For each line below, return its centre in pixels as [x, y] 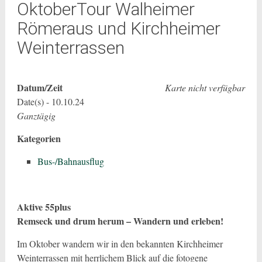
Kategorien [39, 138]
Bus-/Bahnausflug [70, 161]
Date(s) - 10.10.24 [50, 101]
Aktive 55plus [44, 207]
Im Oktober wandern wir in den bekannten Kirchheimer [120, 244]
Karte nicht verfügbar [205, 87]
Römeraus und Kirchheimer [118, 28]
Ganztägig [36, 116]
